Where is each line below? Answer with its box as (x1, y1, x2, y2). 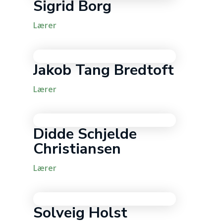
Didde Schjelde (33, 123, 137, 144)
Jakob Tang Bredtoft (33, 59, 174, 80)
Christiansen (33, 138, 121, 159)
